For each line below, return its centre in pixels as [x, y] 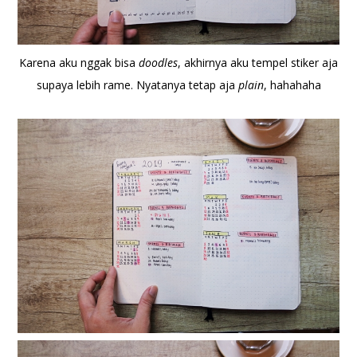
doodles [158, 63]
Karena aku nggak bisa [79, 63]
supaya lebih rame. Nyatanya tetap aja [137, 85]
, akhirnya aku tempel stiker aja [258, 63]
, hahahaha [292, 85]
